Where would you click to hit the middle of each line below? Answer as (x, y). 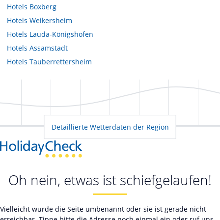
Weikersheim (51, 20)
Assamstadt (49, 48)
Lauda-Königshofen (61, 34)
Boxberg (43, 6)
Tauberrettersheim (61, 61)
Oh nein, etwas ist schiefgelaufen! (110, 180)
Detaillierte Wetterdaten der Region (110, 127)
